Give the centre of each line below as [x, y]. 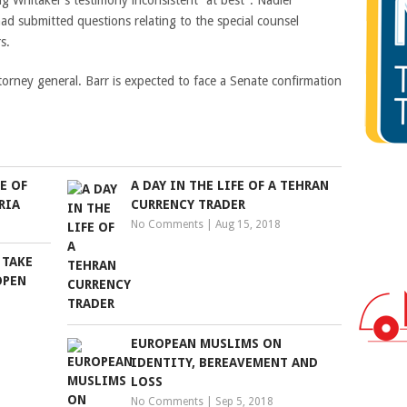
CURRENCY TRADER [189, 204]
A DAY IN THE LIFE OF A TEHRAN [230, 185]
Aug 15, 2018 [248, 224]
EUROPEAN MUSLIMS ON [207, 343]
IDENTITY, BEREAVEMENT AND [225, 362]
